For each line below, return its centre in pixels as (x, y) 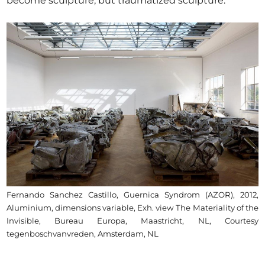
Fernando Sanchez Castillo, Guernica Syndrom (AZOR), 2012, (132, 195)
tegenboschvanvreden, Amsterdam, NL (83, 234)
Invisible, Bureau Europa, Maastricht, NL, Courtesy (132, 221)
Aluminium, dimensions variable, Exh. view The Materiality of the (132, 208)
